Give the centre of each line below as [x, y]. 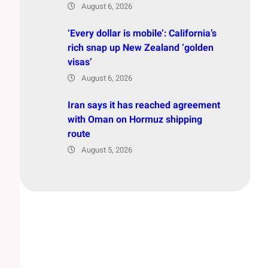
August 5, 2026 [106, 150]
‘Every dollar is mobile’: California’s [142, 33]
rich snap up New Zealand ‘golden [140, 48]
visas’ [80, 62]
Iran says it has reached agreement [144, 105]
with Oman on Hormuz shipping [135, 119]
